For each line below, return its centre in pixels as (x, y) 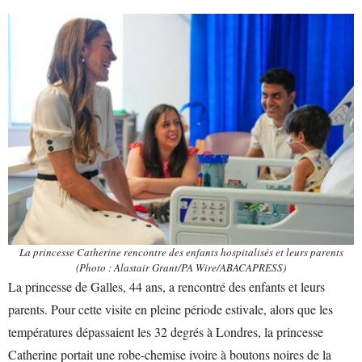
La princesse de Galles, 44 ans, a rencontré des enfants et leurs (166, 286)
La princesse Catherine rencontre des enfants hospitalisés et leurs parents (181, 252)
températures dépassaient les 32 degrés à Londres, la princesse (166, 331)
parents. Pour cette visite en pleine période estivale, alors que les (170, 309)
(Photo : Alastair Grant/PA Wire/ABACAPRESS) (181, 267)
